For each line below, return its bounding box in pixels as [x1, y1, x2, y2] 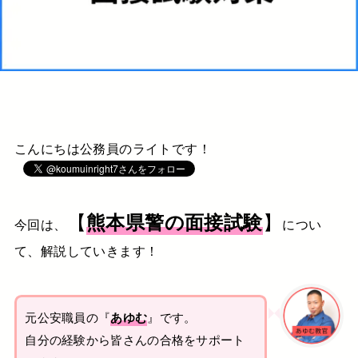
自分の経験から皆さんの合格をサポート [25, 330, 245, 348]
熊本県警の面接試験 [86, 208, 263, 236]
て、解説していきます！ [14, 241, 159, 261]
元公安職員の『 [25, 308, 111, 325]
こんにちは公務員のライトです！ [14, 137, 212, 157]
